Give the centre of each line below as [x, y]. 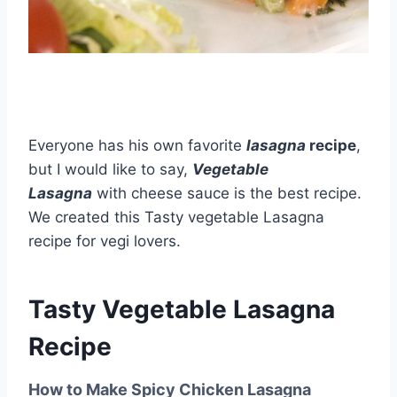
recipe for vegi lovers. [105, 241]
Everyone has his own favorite [137, 145]
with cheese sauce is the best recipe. [227, 193]
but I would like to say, [110, 169]
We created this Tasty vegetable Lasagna [176, 217]
